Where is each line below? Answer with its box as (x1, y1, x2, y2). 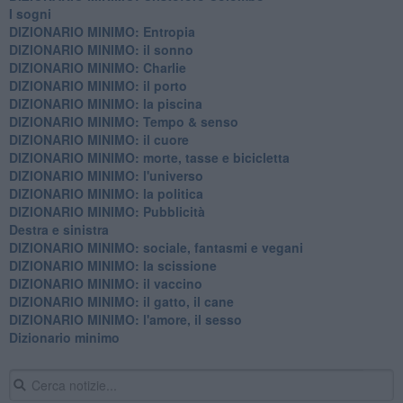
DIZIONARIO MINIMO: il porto (8, 76, 187, 94)
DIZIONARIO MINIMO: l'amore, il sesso (8, 309, 242, 328)
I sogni (8, 4, 51, 22)
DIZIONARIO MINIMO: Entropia (8, 22, 195, 40)
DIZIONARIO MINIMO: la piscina (8, 94, 202, 112)
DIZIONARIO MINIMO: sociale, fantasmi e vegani (8, 237, 303, 256)
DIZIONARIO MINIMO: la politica (8, 184, 203, 202)
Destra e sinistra (8, 219, 109, 238)
